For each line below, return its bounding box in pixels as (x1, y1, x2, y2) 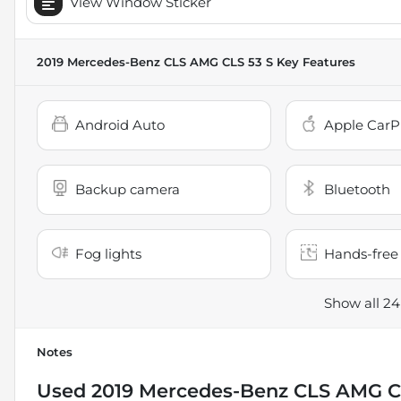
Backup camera (75, 180, 180, 198)
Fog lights (75, 244, 141, 262)
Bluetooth (323, 180, 390, 198)
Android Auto (75, 115, 165, 133)
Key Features (273, 55, 355, 69)
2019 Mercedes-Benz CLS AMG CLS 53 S (37, 55, 273, 69)
